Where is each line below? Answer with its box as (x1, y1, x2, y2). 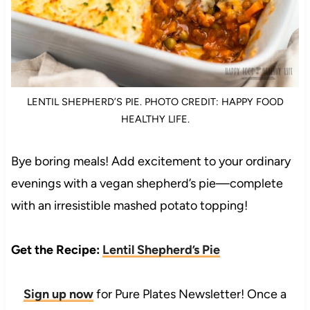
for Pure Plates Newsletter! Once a (93, 286, 286, 302)
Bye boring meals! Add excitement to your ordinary (10, 154, 291, 170)
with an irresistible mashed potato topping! (10, 198, 248, 214)
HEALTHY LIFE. (120, 113, 190, 126)
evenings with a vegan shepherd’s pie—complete (10, 176, 283, 192)
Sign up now (24, 286, 93, 302)
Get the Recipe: (10, 242, 102, 258)
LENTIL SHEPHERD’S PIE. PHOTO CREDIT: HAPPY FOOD (26, 95, 284, 109)
